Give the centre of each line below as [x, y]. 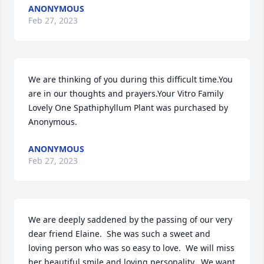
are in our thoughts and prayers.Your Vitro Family [126, 93]
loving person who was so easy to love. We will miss [131, 248]
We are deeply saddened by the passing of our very [130, 220]
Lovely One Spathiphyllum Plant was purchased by [128, 108]
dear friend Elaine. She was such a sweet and [119, 234]
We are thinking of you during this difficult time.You [131, 79]
